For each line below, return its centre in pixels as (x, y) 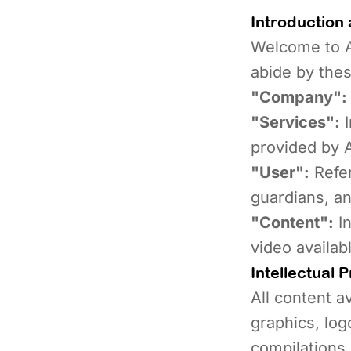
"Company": (299, 97)
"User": (280, 172)
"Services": (295, 122)
